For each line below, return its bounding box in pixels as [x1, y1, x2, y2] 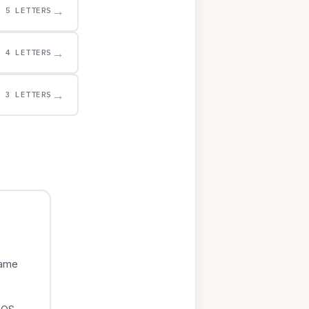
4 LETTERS [5, 48, 52, 57]
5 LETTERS [5, 6, 52, 15]
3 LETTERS [5, 90, 52, 99]
